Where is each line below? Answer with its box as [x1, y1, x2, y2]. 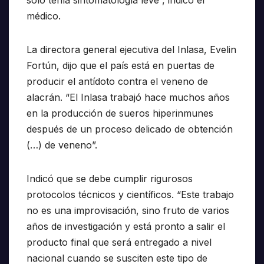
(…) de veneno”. [27, 139, 97, 151]
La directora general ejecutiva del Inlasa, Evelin [27, 44, 236, 56]
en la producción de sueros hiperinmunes [27, 107, 213, 120]
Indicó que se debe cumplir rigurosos [27, 173, 193, 185]
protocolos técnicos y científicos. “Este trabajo [27, 189, 234, 201]
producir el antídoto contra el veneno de [27, 75, 208, 88]
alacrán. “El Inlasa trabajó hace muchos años [27, 91, 230, 104]
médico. [27, 10, 61, 22]
